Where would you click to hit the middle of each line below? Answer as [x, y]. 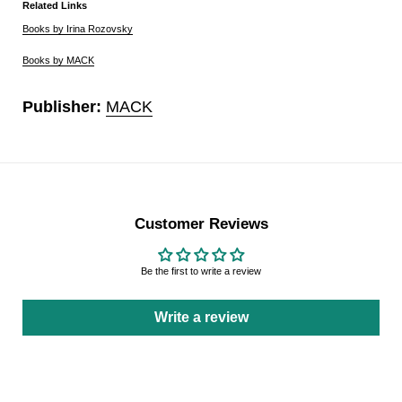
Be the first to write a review [201, 271]
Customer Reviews [201, 223]
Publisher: [64, 106]
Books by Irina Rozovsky [78, 29]
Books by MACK [58, 60]
